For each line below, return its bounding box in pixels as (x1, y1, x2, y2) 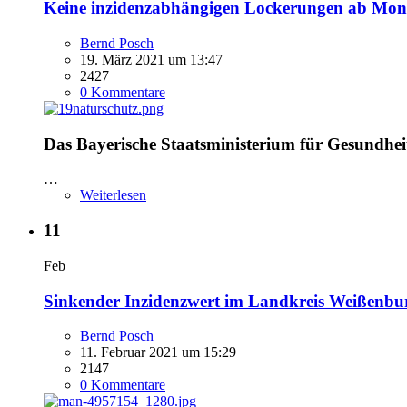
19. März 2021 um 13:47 (80, 51, 223, 67)
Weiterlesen (80, 187, 146, 203)
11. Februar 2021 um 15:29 (80, 344, 236, 361)
